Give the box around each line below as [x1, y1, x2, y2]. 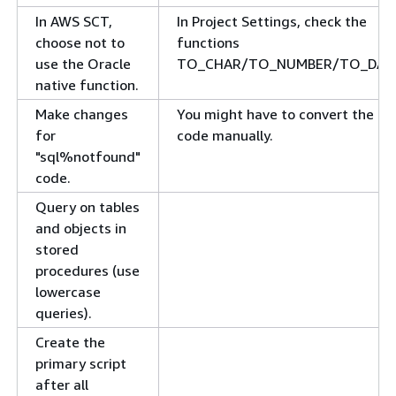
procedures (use [35, 262, 140, 280]
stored [35, 240, 79, 259]
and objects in [35, 219, 126, 238]
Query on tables [35, 198, 140, 217]
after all [35, 376, 88, 394]
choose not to [35, 34, 125, 52]
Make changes [35, 105, 128, 124]
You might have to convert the [177, 105, 374, 124]
